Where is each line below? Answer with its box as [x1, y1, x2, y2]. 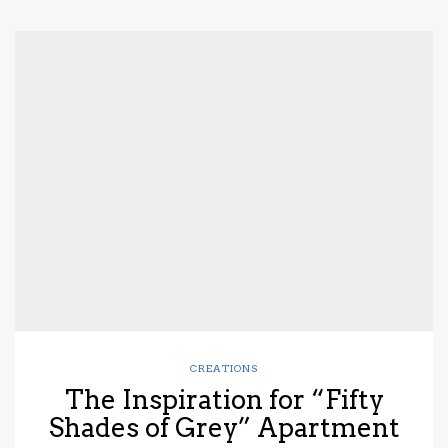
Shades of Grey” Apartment [48, 412, 400, 444]
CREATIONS [189, 362, 259, 375]
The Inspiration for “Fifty [64, 384, 384, 416]
